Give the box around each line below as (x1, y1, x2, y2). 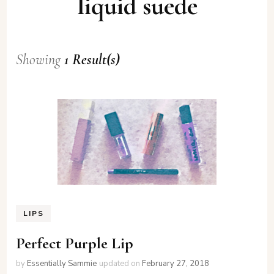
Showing (16, 50, 65, 68)
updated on (99, 257, 143, 269)
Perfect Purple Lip (16, 233, 134, 253)
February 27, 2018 (142, 257, 210, 269)
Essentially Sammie (27, 257, 97, 269)
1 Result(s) (64, 50, 120, 68)
